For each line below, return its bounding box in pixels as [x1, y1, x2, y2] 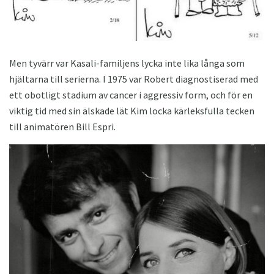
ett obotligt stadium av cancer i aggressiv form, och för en [9, 88, 253, 101]
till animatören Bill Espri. [9, 120, 116, 133]
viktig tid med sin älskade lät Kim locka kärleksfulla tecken [9, 104, 254, 117]
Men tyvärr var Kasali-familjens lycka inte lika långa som [9, 56, 245, 69]
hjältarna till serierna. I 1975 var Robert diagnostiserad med [9, 72, 258, 85]
